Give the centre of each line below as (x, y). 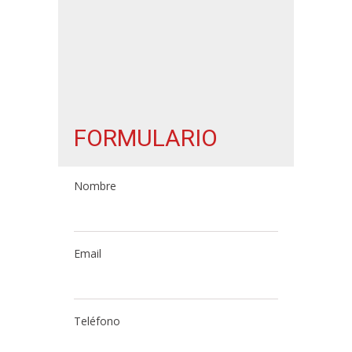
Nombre (95, 186)
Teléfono (97, 321)
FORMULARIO (146, 138)
